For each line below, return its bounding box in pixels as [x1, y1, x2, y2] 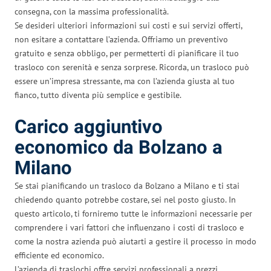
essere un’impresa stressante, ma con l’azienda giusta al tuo [15, 75, 235, 87]
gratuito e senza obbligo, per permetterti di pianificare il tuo [15, 47, 239, 59]
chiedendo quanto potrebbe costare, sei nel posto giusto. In [15, 194, 236, 205]
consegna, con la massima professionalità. [15, 5, 169, 17]
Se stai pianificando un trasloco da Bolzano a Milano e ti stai [15, 180, 240, 191]
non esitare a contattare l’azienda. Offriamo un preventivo [15, 33, 228, 45]
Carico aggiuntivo [15, 113, 163, 141]
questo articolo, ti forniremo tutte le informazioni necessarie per [15, 207, 252, 219]
